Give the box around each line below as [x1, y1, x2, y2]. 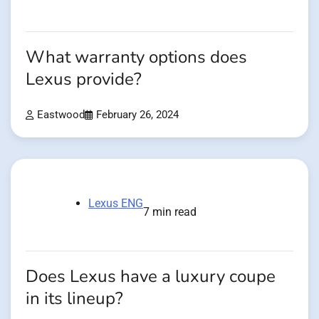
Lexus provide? [26, 68, 142, 92]
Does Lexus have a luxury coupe [26, 265, 276, 289]
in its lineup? [26, 287, 123, 311]
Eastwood [37, 109, 85, 122]
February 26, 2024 [96, 109, 179, 122]
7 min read [143, 205, 197, 219]
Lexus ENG [88, 197, 143, 211]
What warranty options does [26, 46, 247, 70]
